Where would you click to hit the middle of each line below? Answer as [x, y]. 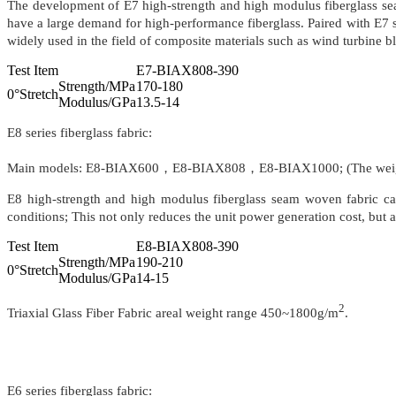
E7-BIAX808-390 [187, 71]
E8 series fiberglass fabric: [80, 133]
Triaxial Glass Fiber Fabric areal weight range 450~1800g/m [173, 313]
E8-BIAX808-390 [187, 247]
